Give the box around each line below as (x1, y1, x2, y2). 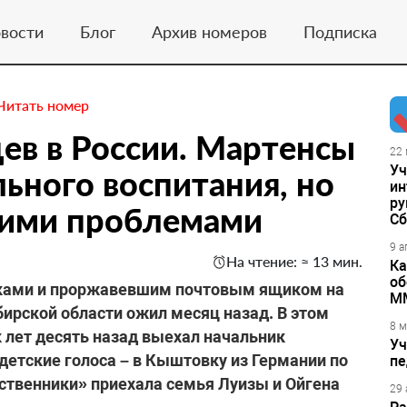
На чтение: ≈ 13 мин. (226, 253, 362, 270)
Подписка (303, 21, 377, 42)
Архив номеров (151, 21, 267, 42)
